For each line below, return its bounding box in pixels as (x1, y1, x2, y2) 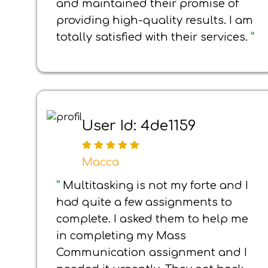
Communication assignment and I (56, 246, 247, 258)
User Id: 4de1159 (82, 117, 196, 134)
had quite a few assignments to (56, 196, 232, 208)
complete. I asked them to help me (56, 213, 248, 225)
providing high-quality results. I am (56, 14, 253, 26)
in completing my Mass (56, 230, 186, 242)
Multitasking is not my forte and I (63, 179, 248, 191)
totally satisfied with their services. (56, 31, 251, 43)
